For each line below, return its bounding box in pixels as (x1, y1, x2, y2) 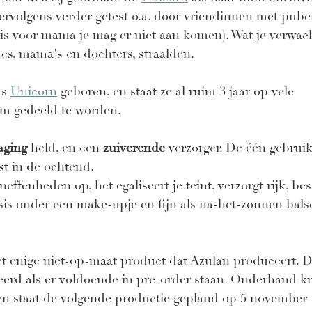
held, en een (27, 140, 103, 157)
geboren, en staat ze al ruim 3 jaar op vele (57, 84, 297, 100)
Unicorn (10, 84, 57, 100)
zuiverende (103, 140, 165, 157)
